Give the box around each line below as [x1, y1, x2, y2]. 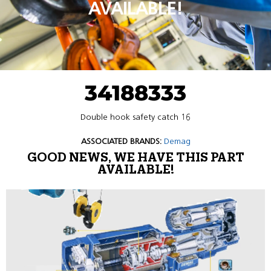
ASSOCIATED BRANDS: [80, 136, 162, 146]
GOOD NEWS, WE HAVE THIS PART [27, 152, 244, 164]
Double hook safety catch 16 [80, 112, 191, 122]
